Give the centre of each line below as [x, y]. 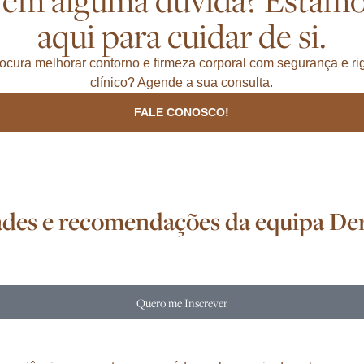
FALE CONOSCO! [182, 112]
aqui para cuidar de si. [182, 35]
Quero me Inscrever [182, 302]
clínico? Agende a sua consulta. [182, 82]
